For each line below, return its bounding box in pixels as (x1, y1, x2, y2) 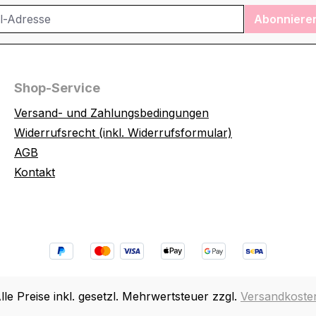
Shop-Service (14, 80, 100, 96)
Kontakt (14, 165, 55, 180)
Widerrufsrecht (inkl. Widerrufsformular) (14, 126, 232, 140)
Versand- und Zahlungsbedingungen (14, 106, 209, 121)
